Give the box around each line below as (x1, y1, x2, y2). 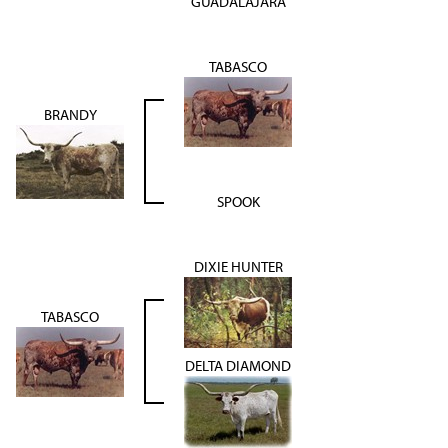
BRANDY (43, 105, 97, 125)
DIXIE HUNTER (193, 257, 283, 277)
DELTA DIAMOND (185, 356, 291, 376)
